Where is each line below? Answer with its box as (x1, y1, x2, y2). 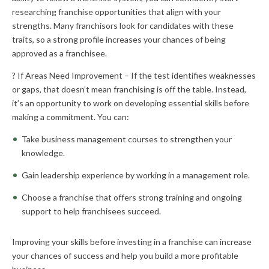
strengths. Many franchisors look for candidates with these (12, 20, 234, 31)
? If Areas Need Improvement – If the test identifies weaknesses (12, 70, 256, 80)
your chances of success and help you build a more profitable (12, 250, 238, 261)
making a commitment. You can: (12, 112, 129, 122)
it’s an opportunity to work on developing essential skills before (12, 98, 249, 108)
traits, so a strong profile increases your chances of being (12, 34, 226, 44)
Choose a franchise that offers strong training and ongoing (22, 192, 242, 202)
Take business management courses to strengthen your (22, 134, 232, 144)
